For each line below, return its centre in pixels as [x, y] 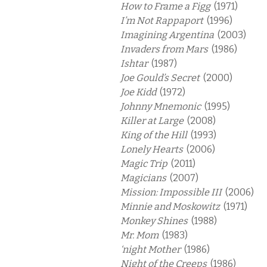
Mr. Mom [141, 235]
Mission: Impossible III [173, 192]
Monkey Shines [156, 221]
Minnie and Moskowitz [172, 207]
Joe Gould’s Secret [162, 78]
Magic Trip [146, 164]
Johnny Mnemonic [162, 106]
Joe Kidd [140, 92]
